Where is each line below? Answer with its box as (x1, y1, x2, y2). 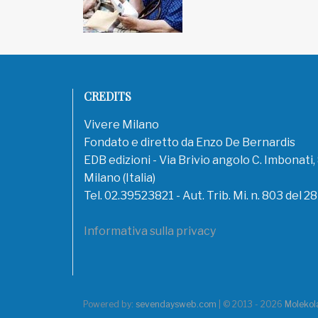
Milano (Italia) (84, 171, 155, 185)
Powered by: (83, 299, 136, 309)
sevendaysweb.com (136, 299, 216, 309)
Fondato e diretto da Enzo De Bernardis (84, 136, 295, 149)
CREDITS (84, 89, 131, 104)
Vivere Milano (84, 118, 159, 131)
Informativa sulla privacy (84, 224, 216, 238)
